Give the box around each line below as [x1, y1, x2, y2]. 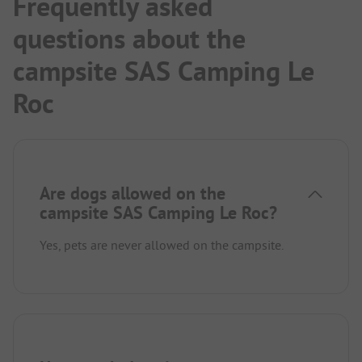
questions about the [13, 20, 246, 57]
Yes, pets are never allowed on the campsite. [40, 236, 284, 253]
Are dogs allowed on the [40, 181, 225, 204]
